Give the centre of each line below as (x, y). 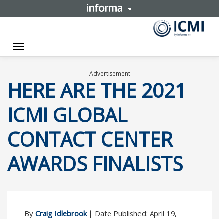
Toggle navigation (60, 46)
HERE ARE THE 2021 (97, 90)
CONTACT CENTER (90, 139)
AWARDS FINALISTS (95, 164)
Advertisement (109, 74)
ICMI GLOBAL (67, 115)
